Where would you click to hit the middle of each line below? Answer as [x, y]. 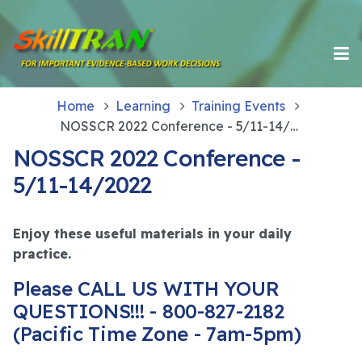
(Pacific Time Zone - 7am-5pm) [157, 333]
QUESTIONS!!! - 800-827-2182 [149, 311]
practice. [42, 253]
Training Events [238, 105]
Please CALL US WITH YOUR [146, 288]
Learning [143, 105]
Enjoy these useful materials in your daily [152, 233]
